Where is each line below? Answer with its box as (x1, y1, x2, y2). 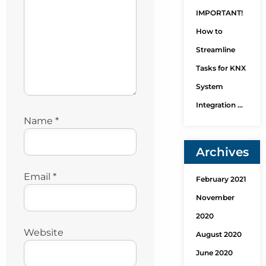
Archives (195, 145, 249, 159)
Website (24, 226, 64, 238)
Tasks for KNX (195, 64, 246, 72)
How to (195, 27, 223, 36)
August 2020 (195, 230, 242, 239)
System (195, 82, 223, 91)
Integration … (195, 100, 243, 109)
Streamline (195, 45, 235, 54)
